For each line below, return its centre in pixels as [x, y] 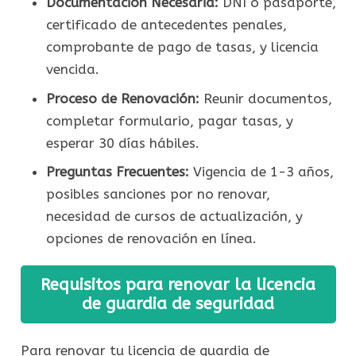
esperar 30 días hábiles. [122, 143]
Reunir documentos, [265, 98]
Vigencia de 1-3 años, [261, 172]
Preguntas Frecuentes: [117, 172]
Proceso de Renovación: [122, 98]
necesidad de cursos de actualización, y [174, 217]
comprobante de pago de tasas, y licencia [182, 47]
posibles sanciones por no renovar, [158, 194]
